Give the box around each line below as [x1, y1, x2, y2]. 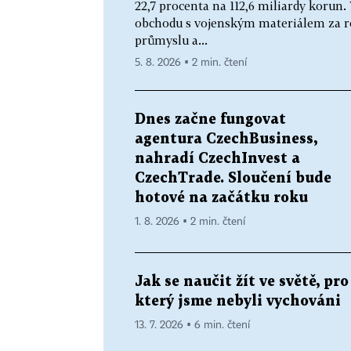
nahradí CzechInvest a [135, 151, 300, 165]
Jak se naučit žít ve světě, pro [135, 274, 349, 288]
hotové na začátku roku [135, 190, 308, 204]
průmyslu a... [135, 32, 208, 47]
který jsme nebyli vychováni [135, 294, 341, 308]
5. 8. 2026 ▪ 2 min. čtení [135, 56, 247, 68]
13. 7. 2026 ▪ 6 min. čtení [135, 319, 250, 331]
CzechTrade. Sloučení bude [135, 171, 331, 185]
